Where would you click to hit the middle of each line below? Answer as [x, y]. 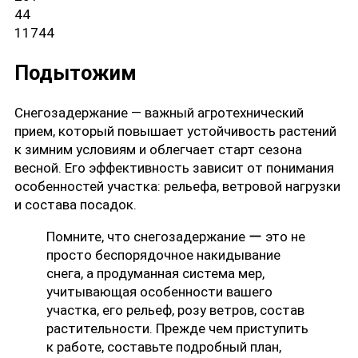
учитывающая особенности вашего [159, 292]
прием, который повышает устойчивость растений [175, 131]
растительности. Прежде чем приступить [177, 329]
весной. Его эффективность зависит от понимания [174, 168]
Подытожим [76, 73]
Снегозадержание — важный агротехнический [159, 113]
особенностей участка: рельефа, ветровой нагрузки [177, 187]
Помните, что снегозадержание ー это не [176, 237]
